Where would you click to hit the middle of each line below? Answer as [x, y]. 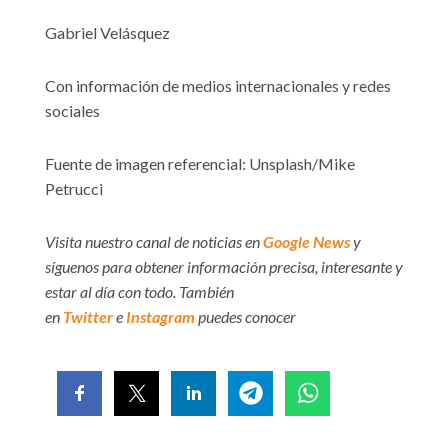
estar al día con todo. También [139, 291]
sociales [72, 110]
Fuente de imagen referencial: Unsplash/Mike [200, 163]
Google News [306, 241]
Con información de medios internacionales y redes [218, 85]
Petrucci [74, 188]
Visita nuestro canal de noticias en [154, 241]
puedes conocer [245, 316]
